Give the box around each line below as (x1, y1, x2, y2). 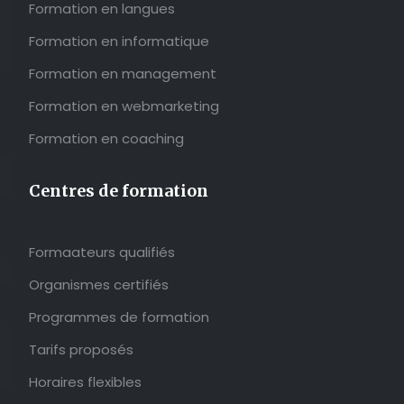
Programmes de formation (29, 308, 209, 327)
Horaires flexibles (29, 372, 142, 392)
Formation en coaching (29, 129, 184, 149)
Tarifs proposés (29, 340, 133, 360)
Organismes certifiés (29, 275, 169, 295)
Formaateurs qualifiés (29, 243, 175, 262)
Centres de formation (29, 180, 208, 202)
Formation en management (29, 64, 216, 84)
